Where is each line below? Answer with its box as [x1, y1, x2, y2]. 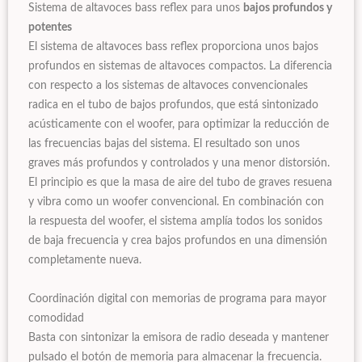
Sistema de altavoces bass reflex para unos [28, 2, 243, 15]
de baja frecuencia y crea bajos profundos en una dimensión [28, 235, 327, 247]
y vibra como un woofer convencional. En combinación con [28, 196, 324, 208]
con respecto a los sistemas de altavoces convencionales [28, 80, 308, 92]
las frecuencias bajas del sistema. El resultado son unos [28, 138, 300, 150]
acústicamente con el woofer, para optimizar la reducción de [28, 119, 329, 131]
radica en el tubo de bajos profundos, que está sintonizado [28, 99, 318, 112]
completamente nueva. [28, 255, 141, 267]
